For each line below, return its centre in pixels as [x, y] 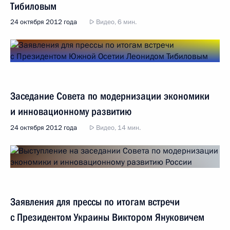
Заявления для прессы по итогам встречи [95, 202]
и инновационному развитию [71, 111]
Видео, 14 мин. [118, 128]
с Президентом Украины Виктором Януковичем [107, 217]
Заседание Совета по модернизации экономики [110, 96]
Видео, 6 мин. [116, 22]
